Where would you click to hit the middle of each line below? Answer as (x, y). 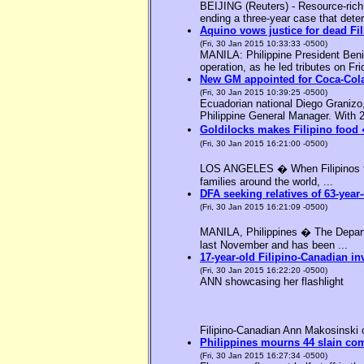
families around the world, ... (266, 182)
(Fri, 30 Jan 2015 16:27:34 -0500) (264, 356)
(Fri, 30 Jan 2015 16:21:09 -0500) (264, 207)
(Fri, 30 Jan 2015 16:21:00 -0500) (264, 144)
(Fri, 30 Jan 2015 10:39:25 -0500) (264, 93)
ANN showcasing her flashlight (272, 282)
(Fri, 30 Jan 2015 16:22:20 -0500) (264, 271)
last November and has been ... (274, 245)
